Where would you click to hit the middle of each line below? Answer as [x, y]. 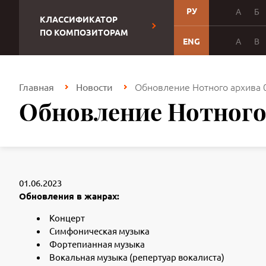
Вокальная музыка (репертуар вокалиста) [137, 257]
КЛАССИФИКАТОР [79, 19]
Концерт [67, 218]
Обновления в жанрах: [69, 196]
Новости [94, 87]
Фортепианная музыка [97, 244]
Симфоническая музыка [99, 231]
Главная [37, 87]
